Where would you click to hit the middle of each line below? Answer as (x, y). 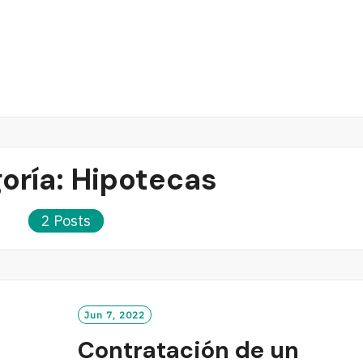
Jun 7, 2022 (115, 315)
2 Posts (66, 221)
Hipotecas (144, 179)
